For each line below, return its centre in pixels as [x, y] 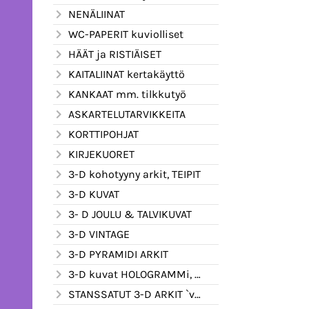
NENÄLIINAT [97, 14]
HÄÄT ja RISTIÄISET [115, 54]
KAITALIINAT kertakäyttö [127, 74]
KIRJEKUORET [101, 154]
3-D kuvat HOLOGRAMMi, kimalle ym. [131, 274]
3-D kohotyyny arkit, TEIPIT [134, 174]
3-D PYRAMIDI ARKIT [118, 254]
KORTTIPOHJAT [103, 134]
